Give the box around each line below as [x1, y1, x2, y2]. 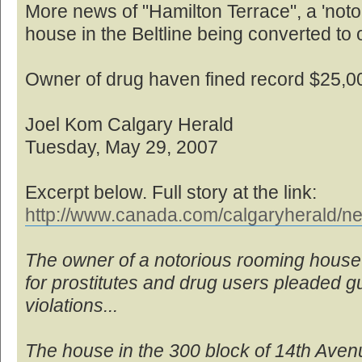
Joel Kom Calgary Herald [25, 114, 234, 135]
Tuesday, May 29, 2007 [25, 137, 218, 158]
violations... [25, 295, 118, 316]
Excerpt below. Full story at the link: [25, 182, 317, 203]
